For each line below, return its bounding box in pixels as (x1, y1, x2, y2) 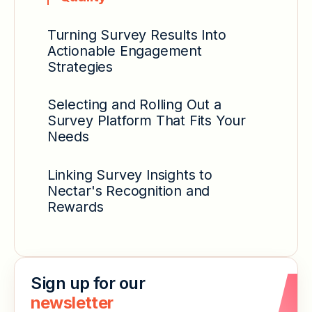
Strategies (47, 58, 113, 75)
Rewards (47, 198, 104, 215)
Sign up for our (31, 273, 146, 294)
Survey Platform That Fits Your (47, 112, 246, 130)
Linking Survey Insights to (47, 166, 212, 183)
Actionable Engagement (47, 42, 202, 59)
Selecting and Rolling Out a (47, 96, 221, 114)
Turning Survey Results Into (47, 26, 226, 43)
